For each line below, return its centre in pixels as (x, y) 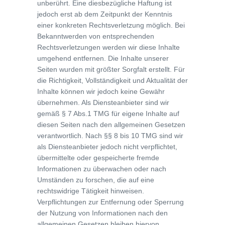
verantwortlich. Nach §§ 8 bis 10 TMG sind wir (110, 136)
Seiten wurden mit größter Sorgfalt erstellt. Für (111, 69)
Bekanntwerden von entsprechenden (96, 36)
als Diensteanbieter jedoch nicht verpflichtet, (107, 147)
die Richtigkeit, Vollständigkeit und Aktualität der (113, 80)
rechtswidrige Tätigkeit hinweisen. (91, 191)
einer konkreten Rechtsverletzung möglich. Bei (111, 25)
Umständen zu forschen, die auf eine (96, 180)
